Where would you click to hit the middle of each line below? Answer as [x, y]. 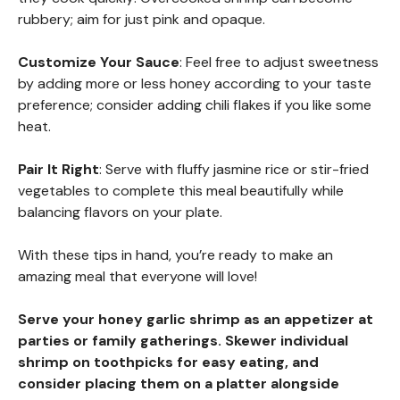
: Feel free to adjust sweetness [279, 62]
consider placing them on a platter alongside [179, 383]
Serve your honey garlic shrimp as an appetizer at [196, 319]
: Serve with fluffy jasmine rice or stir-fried [234, 169]
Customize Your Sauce [99, 62]
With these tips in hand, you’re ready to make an [175, 254]
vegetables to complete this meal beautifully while [181, 190]
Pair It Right [58, 169]
